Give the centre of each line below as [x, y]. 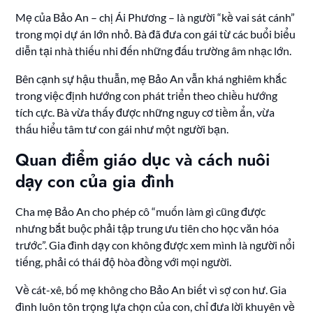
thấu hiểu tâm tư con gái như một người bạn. [122, 129]
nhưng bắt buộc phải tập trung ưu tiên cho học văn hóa [147, 228]
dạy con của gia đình [95, 182]
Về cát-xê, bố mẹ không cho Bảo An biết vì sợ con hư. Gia [151, 290]
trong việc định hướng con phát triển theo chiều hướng [147, 96]
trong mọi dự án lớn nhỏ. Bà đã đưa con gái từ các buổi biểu [156, 34]
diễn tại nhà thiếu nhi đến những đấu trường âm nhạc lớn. [154, 51]
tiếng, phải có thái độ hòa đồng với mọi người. [124, 262]
